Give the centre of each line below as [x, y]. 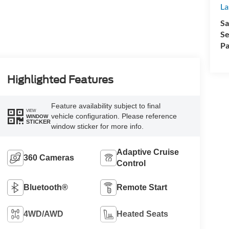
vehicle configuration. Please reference [114, 116]
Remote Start [142, 188]
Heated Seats [143, 214]
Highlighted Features [60, 80]
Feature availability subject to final [106, 106]
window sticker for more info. [97, 127]
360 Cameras [49, 158]
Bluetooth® [45, 188]
